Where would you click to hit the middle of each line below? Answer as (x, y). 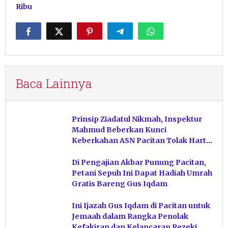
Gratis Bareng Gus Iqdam (120, 184)
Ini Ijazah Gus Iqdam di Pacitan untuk (141, 206)
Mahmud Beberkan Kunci (119, 130)
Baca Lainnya (54, 84)
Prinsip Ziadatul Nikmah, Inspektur (137, 119)
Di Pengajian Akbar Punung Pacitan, (139, 163)
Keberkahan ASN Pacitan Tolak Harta (141, 141)
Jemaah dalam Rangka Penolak (130, 217)
